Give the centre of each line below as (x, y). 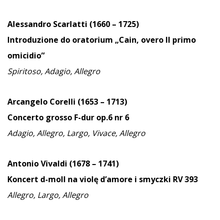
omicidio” (26, 55)
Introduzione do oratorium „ (63, 40)
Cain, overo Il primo (157, 40)
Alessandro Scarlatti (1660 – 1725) (73, 24)
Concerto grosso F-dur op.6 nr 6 (68, 117)
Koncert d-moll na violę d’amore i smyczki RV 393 (103, 179)
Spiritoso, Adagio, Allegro (54, 71)
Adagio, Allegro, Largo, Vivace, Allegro (76, 133)
